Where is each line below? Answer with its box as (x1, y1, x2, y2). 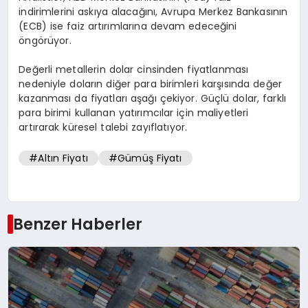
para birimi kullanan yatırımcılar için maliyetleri (19, 106, 249, 120)
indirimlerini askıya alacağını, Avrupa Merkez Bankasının (19, 5, 288, 19)
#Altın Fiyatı (29, 151, 88, 165)
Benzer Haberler (12, 213, 142, 236)
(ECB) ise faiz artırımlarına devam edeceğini (19, 19, 237, 34)
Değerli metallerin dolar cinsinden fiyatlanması (19, 63, 249, 77)
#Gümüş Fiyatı (108, 151, 182, 165)
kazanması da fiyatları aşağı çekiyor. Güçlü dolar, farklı (19, 91, 287, 106)
